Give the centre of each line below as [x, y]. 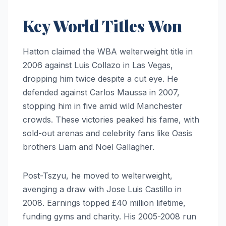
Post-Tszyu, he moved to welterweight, [98, 175]
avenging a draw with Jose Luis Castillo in [102, 189]
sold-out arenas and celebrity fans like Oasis [107, 133]
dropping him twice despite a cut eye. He [100, 78]
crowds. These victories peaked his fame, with [111, 119]
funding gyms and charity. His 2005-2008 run [109, 216]
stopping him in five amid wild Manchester [103, 106]
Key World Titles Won [102, 25]
